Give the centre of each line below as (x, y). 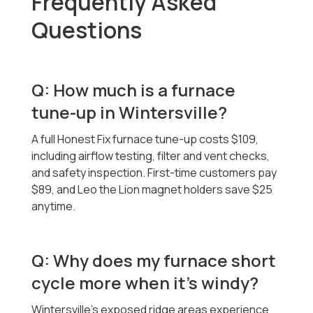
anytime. (54, 206)
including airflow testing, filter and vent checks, (151, 156)
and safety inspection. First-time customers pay (154, 173)
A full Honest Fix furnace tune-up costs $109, (145, 139)
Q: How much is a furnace (134, 90)
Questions (87, 30)
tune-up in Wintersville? (130, 112)
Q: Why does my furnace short (154, 261)
